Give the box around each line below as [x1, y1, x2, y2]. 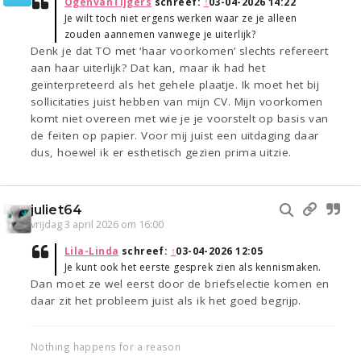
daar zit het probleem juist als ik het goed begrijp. [31, 293, 301, 309]
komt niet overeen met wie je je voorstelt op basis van [31, 111, 329, 127]
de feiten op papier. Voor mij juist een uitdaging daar [31, 128, 319, 143]
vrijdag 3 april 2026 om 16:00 [31, 218, 164, 232]
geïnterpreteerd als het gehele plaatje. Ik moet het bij [31, 77, 320, 93]
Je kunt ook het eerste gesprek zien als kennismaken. [64, 260, 322, 275]
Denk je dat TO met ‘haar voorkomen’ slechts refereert [31, 44, 329, 59]
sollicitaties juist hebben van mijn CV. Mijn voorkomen [31, 94, 323, 110]
